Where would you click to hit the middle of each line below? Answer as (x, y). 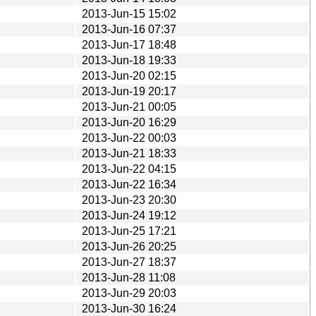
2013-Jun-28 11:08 (129, 277)
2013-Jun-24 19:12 (129, 215)
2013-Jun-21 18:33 (129, 153)
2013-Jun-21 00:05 (129, 107)
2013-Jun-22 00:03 (129, 138)
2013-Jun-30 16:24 (129, 308)
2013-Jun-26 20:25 (129, 246)
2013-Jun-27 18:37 (129, 262)
